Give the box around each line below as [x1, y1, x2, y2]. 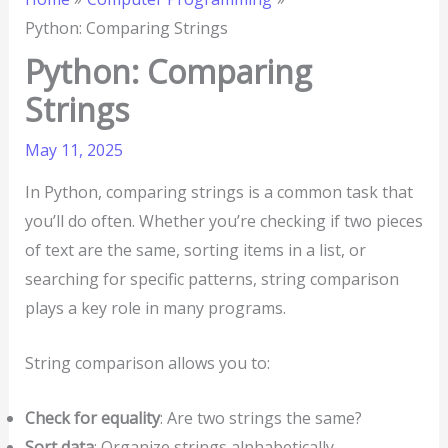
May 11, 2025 [24, 139, 123, 162]
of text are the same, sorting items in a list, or [24, 239, 366, 262]
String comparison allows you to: [24, 351, 270, 374]
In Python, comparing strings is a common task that [24, 181, 413, 204]
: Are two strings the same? [159, 406, 362, 429]
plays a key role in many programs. [24, 297, 286, 320]
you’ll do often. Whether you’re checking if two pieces [24, 210, 423, 233]
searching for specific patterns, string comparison [24, 268, 399, 291]
